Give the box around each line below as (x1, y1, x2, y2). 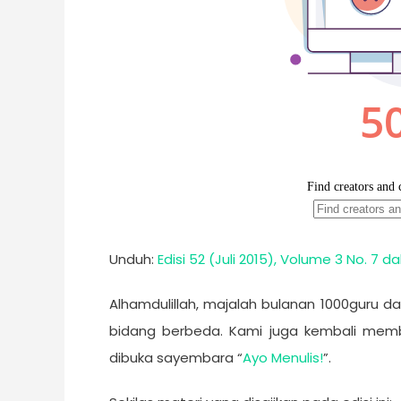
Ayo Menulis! (243, 348, 323, 367)
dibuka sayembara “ (109, 348, 243, 367)
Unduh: (109, 250, 158, 269)
